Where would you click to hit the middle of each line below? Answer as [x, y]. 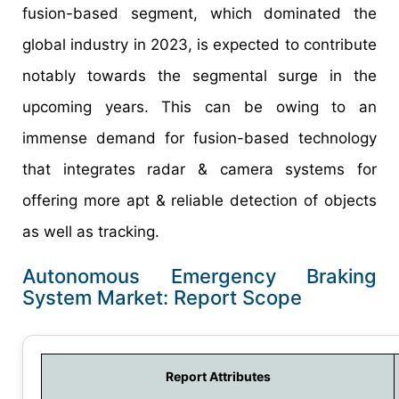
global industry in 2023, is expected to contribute [199, 44]
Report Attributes [218, 376]
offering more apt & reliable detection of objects [199, 200]
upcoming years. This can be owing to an [199, 106]
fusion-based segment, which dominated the [199, 13]
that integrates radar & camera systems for [199, 169]
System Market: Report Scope [162, 297]
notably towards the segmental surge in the [199, 75]
